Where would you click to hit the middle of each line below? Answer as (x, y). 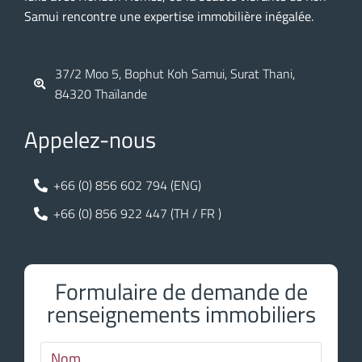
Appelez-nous (90, 139)
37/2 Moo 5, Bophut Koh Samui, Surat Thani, (175, 73)
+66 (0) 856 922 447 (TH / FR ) (138, 213)
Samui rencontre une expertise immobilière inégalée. (169, 16)
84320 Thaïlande (101, 93)
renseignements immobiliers (181, 314)
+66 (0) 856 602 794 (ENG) (128, 185)
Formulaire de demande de (181, 291)
